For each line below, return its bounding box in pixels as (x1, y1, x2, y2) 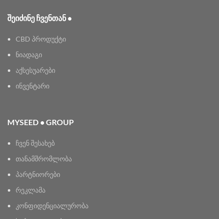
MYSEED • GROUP (7, 117, 74, 127)
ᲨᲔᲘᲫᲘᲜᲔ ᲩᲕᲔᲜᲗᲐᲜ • (7, 13, 72, 22)
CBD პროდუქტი (16, 35, 66, 43)
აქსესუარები (16, 66, 55, 74)
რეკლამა (16, 186, 45, 194)
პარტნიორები (16, 170, 60, 178)
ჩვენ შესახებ (16, 139, 55, 147)
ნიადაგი (16, 50, 42, 59)
